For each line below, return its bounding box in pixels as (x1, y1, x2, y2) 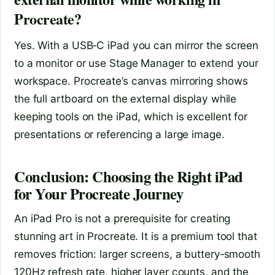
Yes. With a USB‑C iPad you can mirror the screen (14, 39, 259, 52)
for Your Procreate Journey (14, 182, 184, 204)
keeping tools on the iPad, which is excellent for (14, 110, 248, 123)
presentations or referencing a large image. (14, 128, 225, 141)
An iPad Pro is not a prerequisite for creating (14, 212, 231, 225)
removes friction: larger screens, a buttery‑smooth (14, 247, 260, 261)
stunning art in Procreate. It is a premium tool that (14, 230, 257, 243)
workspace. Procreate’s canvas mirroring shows (14, 74, 248, 88)
